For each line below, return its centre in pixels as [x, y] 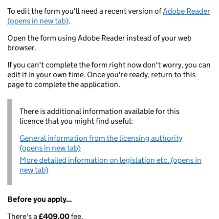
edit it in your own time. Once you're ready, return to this [101, 75]
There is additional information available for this [99, 111]
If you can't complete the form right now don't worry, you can [109, 65]
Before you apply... [40, 199]
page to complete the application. [64, 84]
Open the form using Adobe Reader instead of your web [99, 38]
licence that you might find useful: [76, 121]
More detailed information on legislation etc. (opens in [110, 160]
